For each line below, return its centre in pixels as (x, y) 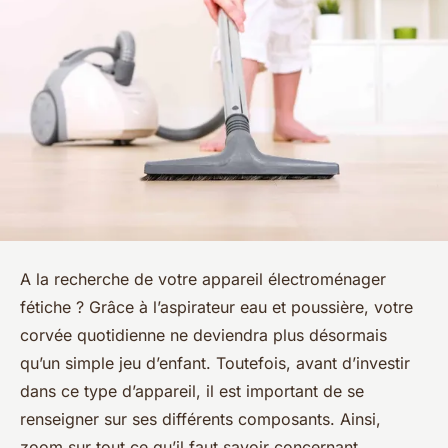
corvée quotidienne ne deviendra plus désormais (203, 335)
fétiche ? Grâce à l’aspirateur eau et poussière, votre (216, 307)
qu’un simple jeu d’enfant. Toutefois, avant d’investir (215, 363)
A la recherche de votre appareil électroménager (203, 279)
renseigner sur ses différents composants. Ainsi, (200, 419)
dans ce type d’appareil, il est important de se (192, 391)
